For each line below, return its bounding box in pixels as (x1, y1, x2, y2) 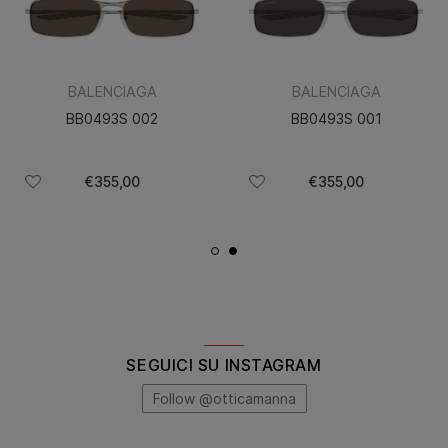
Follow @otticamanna (152, 389, 296, 407)
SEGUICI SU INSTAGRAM (126, 354, 322, 375)
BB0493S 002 (66, 110, 158, 128)
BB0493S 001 (290, 110, 382, 128)
